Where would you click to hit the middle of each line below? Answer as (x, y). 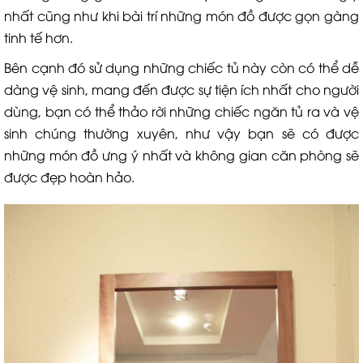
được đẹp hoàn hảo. (69, 177)
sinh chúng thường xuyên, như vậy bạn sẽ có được (181, 133)
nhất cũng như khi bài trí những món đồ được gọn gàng (181, 15)
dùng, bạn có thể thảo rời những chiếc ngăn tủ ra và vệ (181, 111)
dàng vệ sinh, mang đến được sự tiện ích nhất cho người (181, 89)
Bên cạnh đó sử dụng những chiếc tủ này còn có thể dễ (181, 67)
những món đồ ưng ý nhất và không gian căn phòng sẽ (181, 155)
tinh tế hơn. (38, 37)
